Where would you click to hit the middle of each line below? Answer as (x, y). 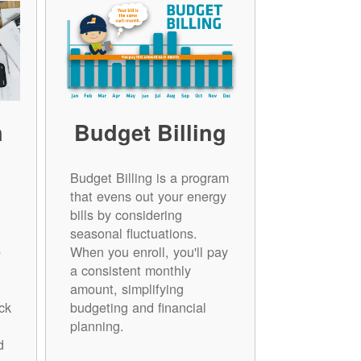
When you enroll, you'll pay (149, 251)
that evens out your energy (148, 195)
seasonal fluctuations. (133, 232)
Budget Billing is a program (149, 177)
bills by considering (126, 214)
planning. (97, 325)
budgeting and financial (138, 307)
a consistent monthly (130, 270)
